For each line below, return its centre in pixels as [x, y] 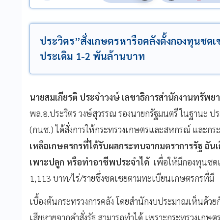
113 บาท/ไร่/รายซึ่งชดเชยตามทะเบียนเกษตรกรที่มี [125, 178]
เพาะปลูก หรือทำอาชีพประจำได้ [89, 162]
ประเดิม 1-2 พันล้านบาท [92, 56]
